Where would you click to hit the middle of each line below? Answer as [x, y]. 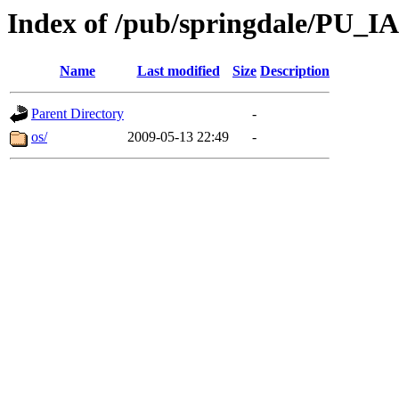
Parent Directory [77, 114]
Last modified [178, 71]
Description [295, 71]
